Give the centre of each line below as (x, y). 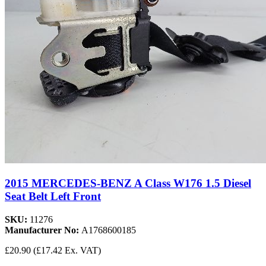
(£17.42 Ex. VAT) (67, 250)
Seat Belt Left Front (53, 197)
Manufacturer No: (43, 230)
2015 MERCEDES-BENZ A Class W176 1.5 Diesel (128, 183)
